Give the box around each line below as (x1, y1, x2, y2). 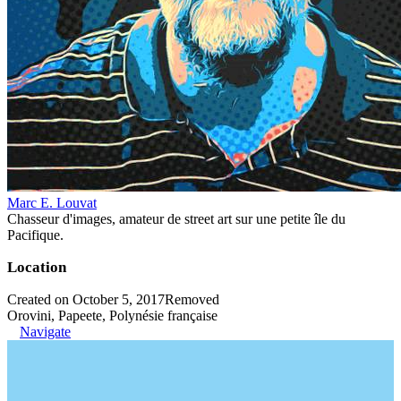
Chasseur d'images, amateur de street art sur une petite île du (7, 210, 346, 226)
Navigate (20, 323, 71, 339)
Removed (165, 291, 219, 307)
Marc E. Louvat (7, 194, 97, 210)
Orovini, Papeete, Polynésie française (7, 307, 218, 323)
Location (7, 258, 66, 276)
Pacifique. (7, 226, 64, 243)
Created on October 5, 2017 (7, 291, 165, 307)
